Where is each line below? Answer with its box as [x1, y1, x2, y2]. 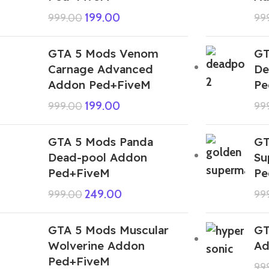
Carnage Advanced [48, 61, 153, 76]
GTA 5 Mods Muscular [48, 222, 169, 237]
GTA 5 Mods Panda [48, 134, 153, 149]
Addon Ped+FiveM [48, 77, 151, 92]
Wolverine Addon [48, 238, 145, 253]
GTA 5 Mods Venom [48, 46, 159, 61]
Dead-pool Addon [48, 150, 147, 165]
